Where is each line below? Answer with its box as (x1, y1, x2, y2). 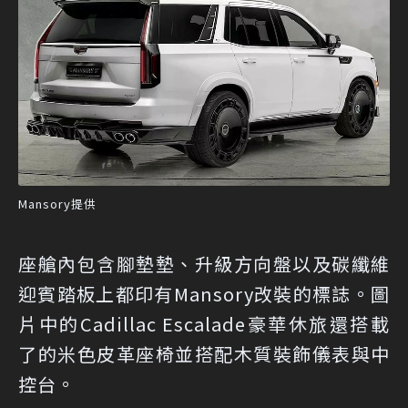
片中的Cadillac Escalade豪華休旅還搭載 (18, 310, 390, 337)
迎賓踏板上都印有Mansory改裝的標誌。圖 (18, 280, 390, 307)
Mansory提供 (18, 194, 97, 212)
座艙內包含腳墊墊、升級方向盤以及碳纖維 (18, 250, 390, 277)
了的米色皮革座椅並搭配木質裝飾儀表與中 (18, 340, 390, 367)
